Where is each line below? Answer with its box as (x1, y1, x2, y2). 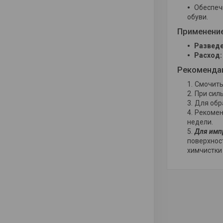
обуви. (187, 13, 208, 21)
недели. (187, 118, 213, 126)
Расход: (194, 51, 222, 60)
